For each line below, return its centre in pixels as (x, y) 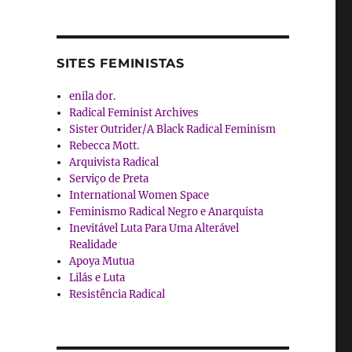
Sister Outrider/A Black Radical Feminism (173, 129)
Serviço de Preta (109, 178)
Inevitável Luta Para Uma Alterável (154, 228)
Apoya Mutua (102, 261)
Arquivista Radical (114, 162)
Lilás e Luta (97, 277)
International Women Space (139, 195)
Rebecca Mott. (104, 145)
